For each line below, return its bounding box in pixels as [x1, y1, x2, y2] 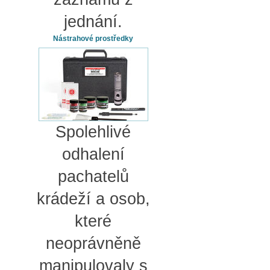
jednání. [64, 12, 122, 31]
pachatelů [57, 167, 129, 186]
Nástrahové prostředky [53, 34, 133, 43]
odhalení [61, 145, 125, 163]
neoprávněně [45, 234, 141, 253]
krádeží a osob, [36, 189, 150, 208]
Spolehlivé [55, 122, 131, 141]
